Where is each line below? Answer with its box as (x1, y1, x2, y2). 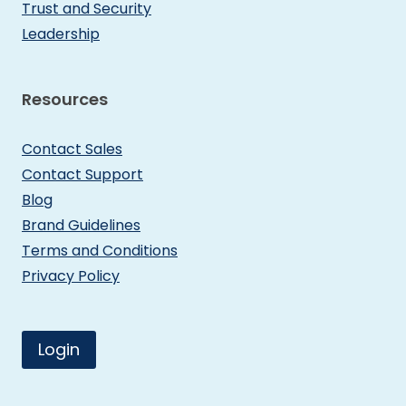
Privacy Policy (22, 265, 120, 286)
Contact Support (22, 163, 143, 185)
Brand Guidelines (22, 214, 140, 236)
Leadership (22, 23, 100, 44)
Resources (22, 87, 108, 111)
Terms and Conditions (22, 239, 178, 261)
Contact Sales (22, 138, 122, 159)
